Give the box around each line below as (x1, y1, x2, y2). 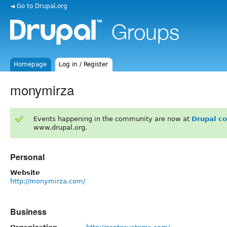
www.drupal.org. (33, 123, 87, 131)
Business (10, 205, 47, 217)
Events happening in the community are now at (33, 115, 192, 123)
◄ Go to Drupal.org (10, 2, 67, 10)
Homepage (14, 61, 47, 68)
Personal (10, 150, 45, 163)
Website (10, 168, 40, 176)
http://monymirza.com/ (10, 177, 85, 185)
